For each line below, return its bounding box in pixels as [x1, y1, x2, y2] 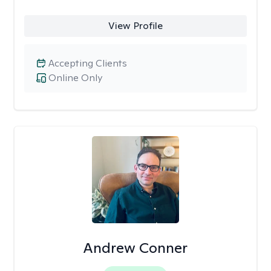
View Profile [108, 19, 163, 32]
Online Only [48, 71, 102, 84]
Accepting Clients [48, 57, 127, 70]
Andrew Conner [83, 238, 188, 257]
